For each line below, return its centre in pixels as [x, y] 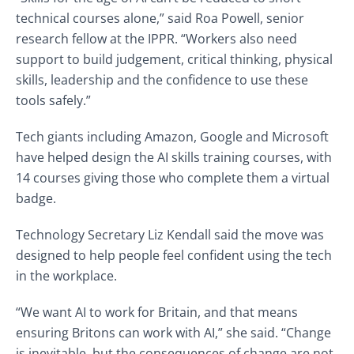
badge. [36, 198]
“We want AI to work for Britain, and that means [157, 312]
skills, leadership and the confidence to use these [162, 80]
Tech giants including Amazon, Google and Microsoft [172, 137]
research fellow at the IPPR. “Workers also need [156, 39]
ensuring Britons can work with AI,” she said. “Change [173, 333]
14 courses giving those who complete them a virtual [173, 178]
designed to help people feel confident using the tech [174, 255]
